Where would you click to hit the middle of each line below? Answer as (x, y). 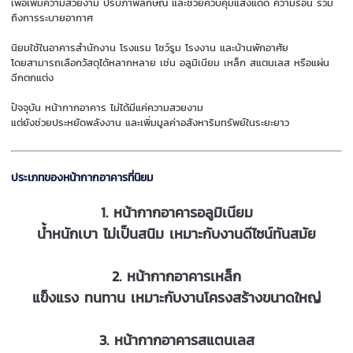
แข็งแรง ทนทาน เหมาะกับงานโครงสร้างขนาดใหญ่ (176, 297)
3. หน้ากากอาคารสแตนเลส (176, 340)
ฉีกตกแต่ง (33, 78)
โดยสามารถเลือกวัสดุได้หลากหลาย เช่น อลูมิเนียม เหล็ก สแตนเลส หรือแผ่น (171, 63)
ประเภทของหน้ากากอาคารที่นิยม (82, 177)
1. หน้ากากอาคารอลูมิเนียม (176, 212)
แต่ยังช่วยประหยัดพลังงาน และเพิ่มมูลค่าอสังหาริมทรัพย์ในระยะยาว (150, 123)
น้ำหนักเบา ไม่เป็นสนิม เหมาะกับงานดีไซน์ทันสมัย (176, 233)
